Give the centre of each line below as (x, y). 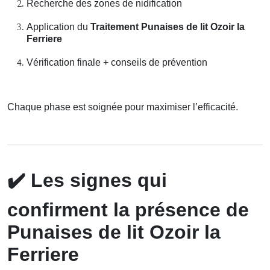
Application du (58, 27)
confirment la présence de (128, 210)
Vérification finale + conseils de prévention (117, 63)
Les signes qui (96, 181)
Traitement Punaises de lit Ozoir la (168, 27)
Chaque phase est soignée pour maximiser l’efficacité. (123, 107)
